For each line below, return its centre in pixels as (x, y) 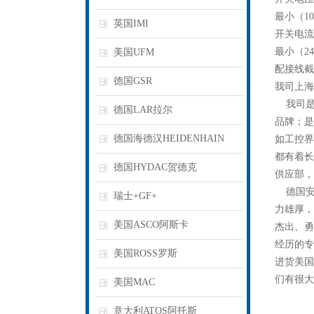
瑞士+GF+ (135, 196)
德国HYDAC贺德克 (155, 167)
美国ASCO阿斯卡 (151, 225)
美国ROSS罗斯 (145, 253)
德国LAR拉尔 (143, 110)
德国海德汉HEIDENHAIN (169, 138)
